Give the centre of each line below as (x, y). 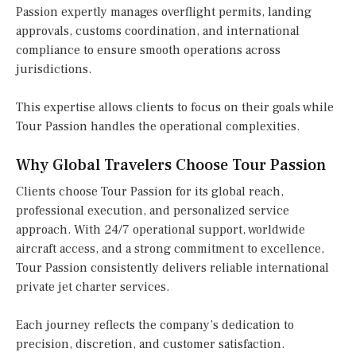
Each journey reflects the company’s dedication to (155, 325)
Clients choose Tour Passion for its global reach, (150, 192)
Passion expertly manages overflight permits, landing (164, 12)
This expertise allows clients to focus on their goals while (175, 108)
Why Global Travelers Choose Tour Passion (171, 166)
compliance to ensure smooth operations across (148, 50)
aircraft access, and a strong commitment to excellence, (170, 249)
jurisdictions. (54, 70)
